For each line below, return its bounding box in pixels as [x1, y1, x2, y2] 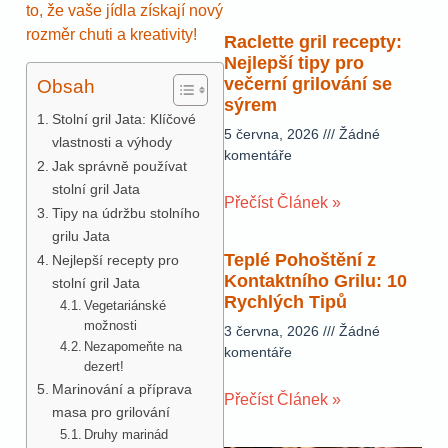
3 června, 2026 [224, 323, 323, 340]
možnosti [84, 317, 138, 333]
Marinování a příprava [51, 380, 192, 397]
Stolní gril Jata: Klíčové [51, 110, 196, 127]
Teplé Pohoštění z [224, 250, 376, 271]
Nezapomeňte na [84, 338, 183, 354]
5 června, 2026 [224, 126, 323, 143]
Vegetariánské [84, 297, 167, 313]
